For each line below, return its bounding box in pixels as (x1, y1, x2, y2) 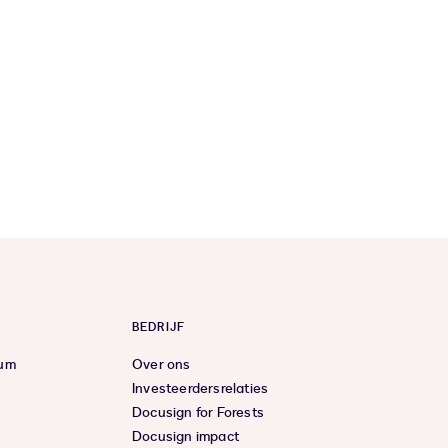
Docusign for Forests (132, 403, 264, 423)
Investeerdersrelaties (132, 379, 269, 399)
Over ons (132, 355, 191, 375)
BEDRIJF (132, 319, 185, 336)
